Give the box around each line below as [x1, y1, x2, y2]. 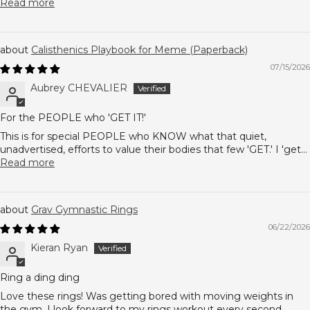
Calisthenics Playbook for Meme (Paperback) [31, 44, 248, 56]
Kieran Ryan [30, 241, 88, 254]
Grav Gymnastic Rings [31, 203, 138, 216]
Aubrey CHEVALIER [30, 82, 127, 94]
